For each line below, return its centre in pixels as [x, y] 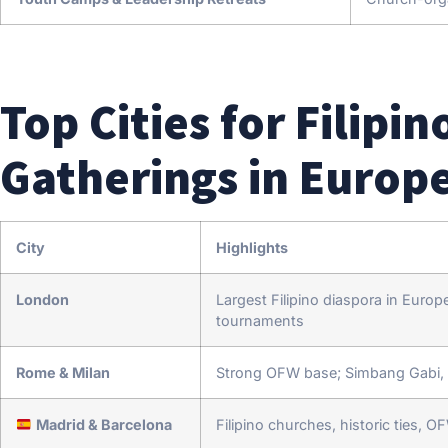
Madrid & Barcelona [104, 425]
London [42, 300]
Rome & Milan [63, 373]
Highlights [252, 248]
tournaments [260, 321]
